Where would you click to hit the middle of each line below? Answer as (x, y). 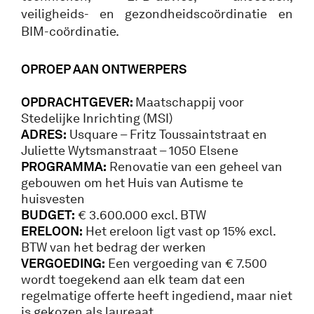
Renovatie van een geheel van (194, 166)
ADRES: (44, 134)
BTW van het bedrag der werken (114, 247)
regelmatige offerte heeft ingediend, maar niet (157, 295)
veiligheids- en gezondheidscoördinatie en (157, 14)
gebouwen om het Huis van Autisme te (132, 183)
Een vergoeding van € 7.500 (186, 263)
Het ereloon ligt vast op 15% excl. (179, 231)
